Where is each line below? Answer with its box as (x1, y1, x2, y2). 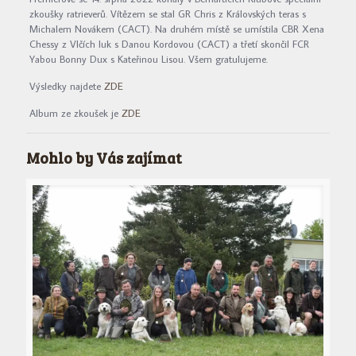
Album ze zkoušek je (29, 106, 122, 120)
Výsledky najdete (29, 79, 104, 93)
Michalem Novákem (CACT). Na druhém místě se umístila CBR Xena (29, 22, 324, 36)
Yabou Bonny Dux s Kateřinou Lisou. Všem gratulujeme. (29, 52, 268, 66)
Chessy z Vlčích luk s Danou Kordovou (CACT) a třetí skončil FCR (29, 37, 309, 51)
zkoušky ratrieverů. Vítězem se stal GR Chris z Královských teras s (29, 7, 306, 21)
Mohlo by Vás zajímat (26, 148, 181, 168)
